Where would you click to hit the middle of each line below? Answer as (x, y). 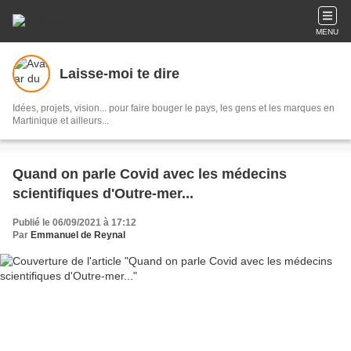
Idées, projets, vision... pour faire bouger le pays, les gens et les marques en (174, 108)
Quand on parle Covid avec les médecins (150, 174)
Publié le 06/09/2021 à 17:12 (74, 223)
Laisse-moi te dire (119, 73)
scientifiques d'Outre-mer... (103, 194)
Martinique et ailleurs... (61, 121)
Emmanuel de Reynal (78, 235)
